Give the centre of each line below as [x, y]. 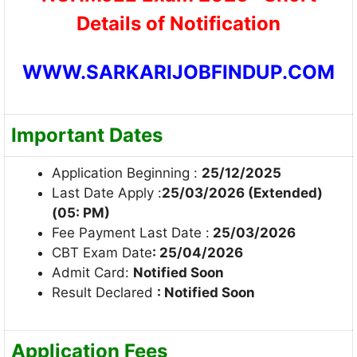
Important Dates [87, 135]
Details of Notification [178, 23]
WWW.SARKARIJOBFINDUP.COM [178, 73]
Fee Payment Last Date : [131, 233]
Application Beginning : [127, 173]
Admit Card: [92, 273]
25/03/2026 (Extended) [242, 193]
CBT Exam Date [102, 253]
